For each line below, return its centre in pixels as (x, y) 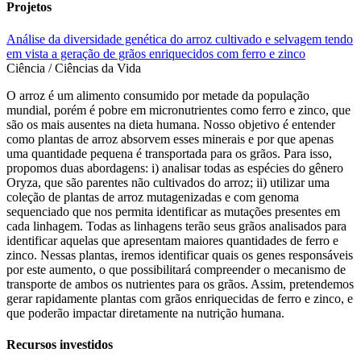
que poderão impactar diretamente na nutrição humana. (145, 313)
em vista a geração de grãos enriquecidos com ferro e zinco (156, 53)
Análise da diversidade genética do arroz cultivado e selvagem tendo (180, 39)
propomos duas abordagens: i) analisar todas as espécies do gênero (175, 168)
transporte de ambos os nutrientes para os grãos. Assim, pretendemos (180, 284)
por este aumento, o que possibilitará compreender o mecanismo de (176, 269)
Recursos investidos (60, 344)
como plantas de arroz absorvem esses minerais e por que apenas (170, 139)
